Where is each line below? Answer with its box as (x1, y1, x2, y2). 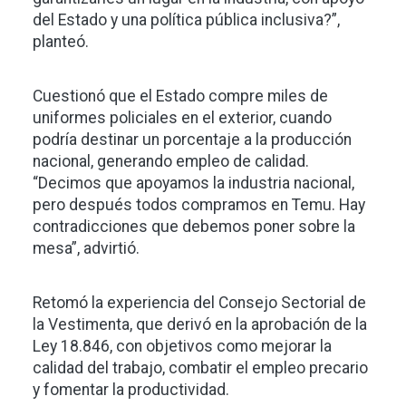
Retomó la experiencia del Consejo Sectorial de (33, 293, 366, 312)
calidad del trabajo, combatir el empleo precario (33, 358, 368, 377)
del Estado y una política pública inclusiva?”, (33, 10, 340, 29)
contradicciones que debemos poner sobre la (33, 217, 355, 236)
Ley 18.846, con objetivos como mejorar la (33, 336, 332, 355)
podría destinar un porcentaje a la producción (33, 130, 352, 149)
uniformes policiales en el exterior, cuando (33, 108, 332, 127)
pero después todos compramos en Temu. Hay (33, 195, 365, 214)
